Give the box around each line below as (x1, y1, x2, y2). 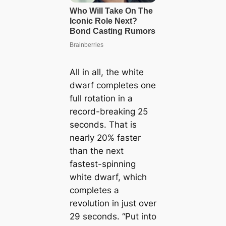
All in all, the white (69, 67, 144, 77)
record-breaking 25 (69, 106, 148, 117)
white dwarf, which (69, 172, 147, 182)
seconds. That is (69, 119, 137, 130)
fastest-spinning (69, 158, 136, 169)
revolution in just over (69, 198, 156, 208)
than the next (69, 145, 124, 156)
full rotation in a (69, 93, 133, 103)
